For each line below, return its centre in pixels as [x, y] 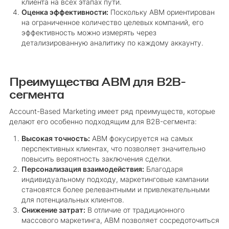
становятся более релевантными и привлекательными [115, 190]
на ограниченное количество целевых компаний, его [112, 23]
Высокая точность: [55, 139]
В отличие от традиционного [135, 210]
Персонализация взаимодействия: [83, 169]
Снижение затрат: [53, 210]
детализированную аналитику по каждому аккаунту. [112, 43]
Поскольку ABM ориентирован [161, 13]
